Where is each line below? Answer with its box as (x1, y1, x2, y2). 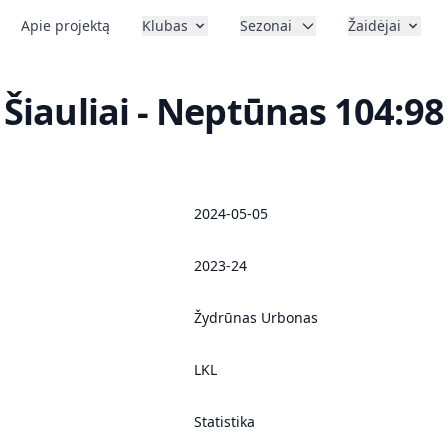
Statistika (194, 412, 255, 431)
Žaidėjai (347, 16, 401, 35)
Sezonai (239, 16, 292, 35)
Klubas (141, 16, 188, 35)
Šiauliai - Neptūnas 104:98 (4, 87, 444, 136)
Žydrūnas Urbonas (194, 308, 318, 327)
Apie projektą (20, 16, 110, 35)
